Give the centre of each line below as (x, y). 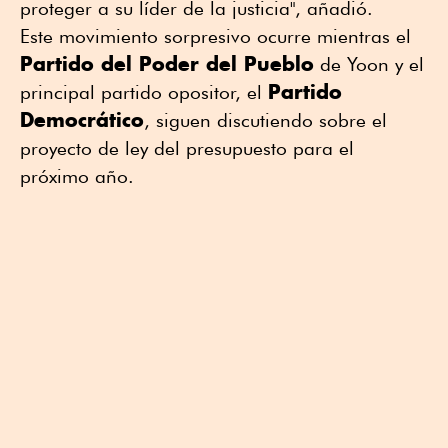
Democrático (82, 120)
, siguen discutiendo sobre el (265, 120)
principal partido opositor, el (144, 92)
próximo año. (77, 176)
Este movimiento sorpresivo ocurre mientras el (215, 36)
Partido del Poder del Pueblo (167, 64)
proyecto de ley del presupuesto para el (187, 148)
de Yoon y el (369, 64)
